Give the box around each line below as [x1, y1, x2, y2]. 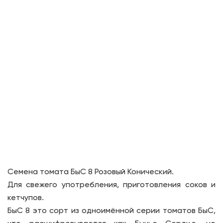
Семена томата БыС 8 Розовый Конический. [7, 168, 174, 176]
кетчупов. [7, 194, 44, 202]
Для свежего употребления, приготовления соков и [7, 181, 216, 189]
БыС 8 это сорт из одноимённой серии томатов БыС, [7, 207, 216, 215]
